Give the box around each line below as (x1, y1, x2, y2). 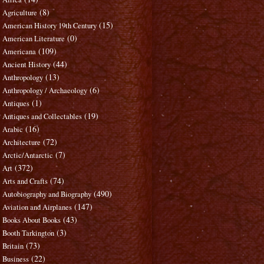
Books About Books (2, 215, 61, 226)
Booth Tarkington (2, 228, 55, 239)
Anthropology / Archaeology (2, 85, 88, 96)
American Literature (2, 34, 65, 44)
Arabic (2, 124, 24, 135)
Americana (2, 47, 37, 57)
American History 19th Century (2, 21, 97, 31)
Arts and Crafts (2, 176, 48, 187)
